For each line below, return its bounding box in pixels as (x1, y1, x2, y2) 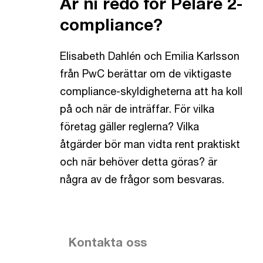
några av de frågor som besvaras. (60, 173, 224, 186)
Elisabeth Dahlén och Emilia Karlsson (60, 49, 240, 63)
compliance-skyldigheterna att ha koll (60, 85, 242, 98)
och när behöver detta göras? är (60, 155, 217, 168)
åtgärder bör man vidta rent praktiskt (60, 137, 240, 151)
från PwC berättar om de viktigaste (60, 67, 231, 80)
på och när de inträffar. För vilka (60, 102, 214, 116)
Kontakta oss (69, 235, 147, 249)
